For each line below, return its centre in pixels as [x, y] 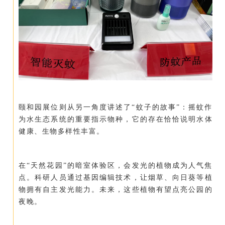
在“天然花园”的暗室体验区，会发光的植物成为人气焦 [116, 166]
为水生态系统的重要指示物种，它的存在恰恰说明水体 [116, 120]
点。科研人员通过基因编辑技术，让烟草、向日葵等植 [116, 178]
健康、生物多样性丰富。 [62, 132]
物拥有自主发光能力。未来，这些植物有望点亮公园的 [116, 190]
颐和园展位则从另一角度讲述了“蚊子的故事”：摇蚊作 [116, 107]
